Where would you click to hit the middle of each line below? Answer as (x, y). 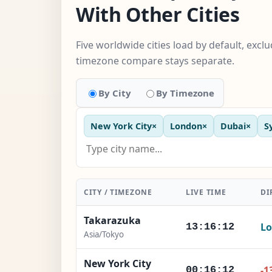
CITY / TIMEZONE (118, 192)
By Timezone (185, 93)
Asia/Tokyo (104, 234)
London (186, 126)
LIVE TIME (206, 192)
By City (115, 93)
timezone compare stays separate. (155, 60)
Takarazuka (112, 220)
